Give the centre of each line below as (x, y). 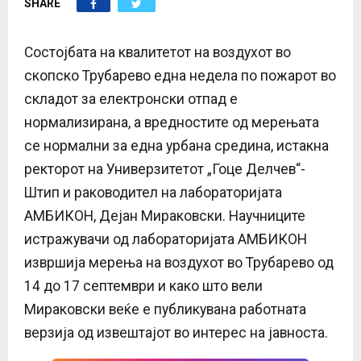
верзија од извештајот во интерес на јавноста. (176, 332)
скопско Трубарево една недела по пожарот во (180, 75)
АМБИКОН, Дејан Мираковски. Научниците (165, 216)
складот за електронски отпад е (131, 99)
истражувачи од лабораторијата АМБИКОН (166, 239)
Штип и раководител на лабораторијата (153, 192)
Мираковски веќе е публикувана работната (165, 309)
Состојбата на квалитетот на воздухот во (158, 52)
